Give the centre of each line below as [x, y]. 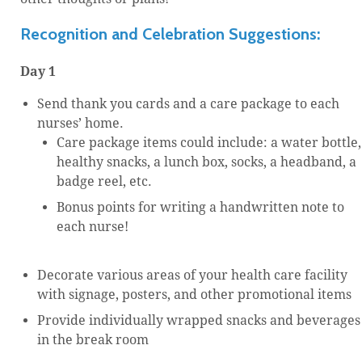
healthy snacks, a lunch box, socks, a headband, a [206, 162]
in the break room [93, 339]
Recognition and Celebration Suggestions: [170, 34]
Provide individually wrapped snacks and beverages [199, 320]
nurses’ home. [80, 123]
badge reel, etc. [104, 181]
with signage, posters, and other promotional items [194, 294]
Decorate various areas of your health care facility [192, 275]
